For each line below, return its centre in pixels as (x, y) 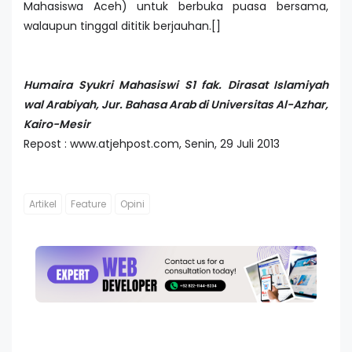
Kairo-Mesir (57, 125)
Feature (88, 204)
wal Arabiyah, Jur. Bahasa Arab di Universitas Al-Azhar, (176, 105)
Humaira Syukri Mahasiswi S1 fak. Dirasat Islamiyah (176, 85)
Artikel (43, 204)
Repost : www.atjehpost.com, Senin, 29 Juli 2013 (152, 144)
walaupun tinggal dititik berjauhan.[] (122, 26)
